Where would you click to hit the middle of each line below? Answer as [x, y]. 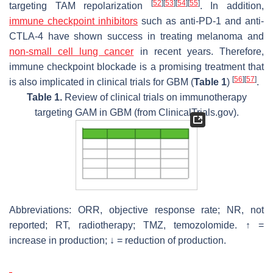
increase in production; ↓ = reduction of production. [118, 241]
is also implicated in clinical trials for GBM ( [101, 82]
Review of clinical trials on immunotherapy [154, 97]
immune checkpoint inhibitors [73, 21]
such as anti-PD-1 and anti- [201, 21]
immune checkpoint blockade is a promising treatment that [136, 66]
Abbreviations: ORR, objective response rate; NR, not [136, 210]
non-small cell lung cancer [72, 51]
